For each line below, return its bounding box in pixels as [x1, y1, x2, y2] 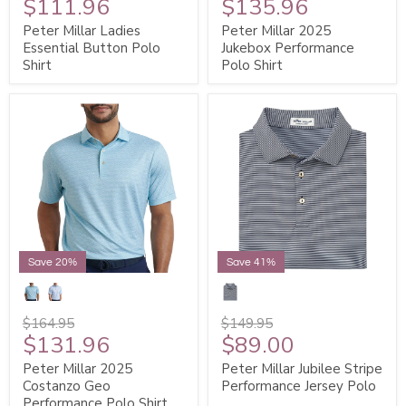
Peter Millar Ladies [22, 22, 140, 41]
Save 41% [227, 256, 275, 269]
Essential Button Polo [22, 39, 160, 58]
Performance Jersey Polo [220, 377, 376, 396]
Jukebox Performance [220, 39, 354, 58]
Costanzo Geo [22, 377, 111, 396]
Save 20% [28, 256, 77, 269]
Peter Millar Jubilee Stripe [220, 360, 382, 379]
